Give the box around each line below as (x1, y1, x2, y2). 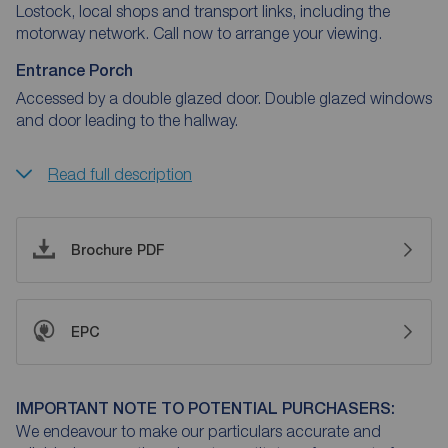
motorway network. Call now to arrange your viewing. (16, 23, 382, 42)
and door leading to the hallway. (16, 110, 238, 129)
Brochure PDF (71, 241, 165, 258)
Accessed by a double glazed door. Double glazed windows (16, 88, 432, 107)
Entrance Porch (16, 60, 133, 80)
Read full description (48, 164, 192, 183)
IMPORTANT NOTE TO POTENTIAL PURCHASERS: (16, 398, 395, 418)
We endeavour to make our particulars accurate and (16, 421, 381, 440)
